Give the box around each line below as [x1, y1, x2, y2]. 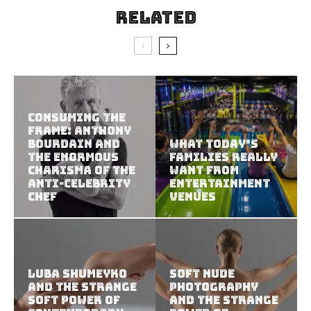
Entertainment [169, 176, 270, 192]
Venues [169, 190, 216, 205]
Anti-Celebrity [28, 176, 131, 192]
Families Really [169, 150, 278, 165]
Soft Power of [28, 293, 120, 308]
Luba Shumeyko [28, 267, 127, 282]
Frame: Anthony [28, 124, 131, 139]
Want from [169, 163, 239, 178]
